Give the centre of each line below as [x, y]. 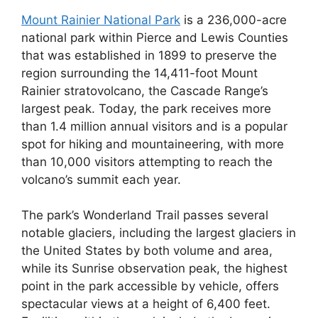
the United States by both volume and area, [147, 251]
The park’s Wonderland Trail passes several [145, 215]
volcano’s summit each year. [101, 179]
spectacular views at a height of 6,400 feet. [146, 304]
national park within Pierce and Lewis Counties [155, 37]
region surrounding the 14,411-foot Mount [139, 73]
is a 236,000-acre [234, 20]
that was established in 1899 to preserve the [149, 55]
